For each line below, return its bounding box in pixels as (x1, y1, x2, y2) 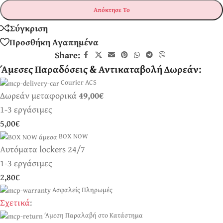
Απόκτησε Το (93, 4, 130, 14)
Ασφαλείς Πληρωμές (52, 184, 112, 195)
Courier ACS (61, 77, 97, 87)
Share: (54, 48, 80, 62)
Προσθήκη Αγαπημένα (9, 35, 99, 49)
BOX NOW (59, 130, 88, 141)
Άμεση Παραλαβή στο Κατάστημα (44, 210, 143, 221)
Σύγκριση (10, 21, 48, 35)
